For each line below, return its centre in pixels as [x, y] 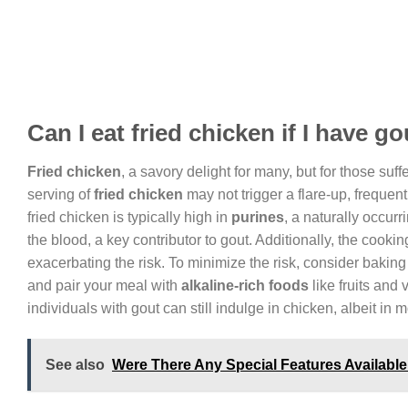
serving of [61, 194]
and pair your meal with [104, 285]
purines [258, 217]
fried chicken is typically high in [129, 217]
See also [75, 364]
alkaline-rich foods [245, 285]
